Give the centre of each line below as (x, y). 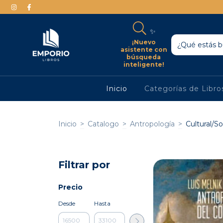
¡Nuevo (144, 42)
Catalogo (103, 124)
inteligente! (144, 64)
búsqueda (144, 57)
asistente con (144, 49)
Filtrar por (84, 165)
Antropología (152, 124)
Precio (70, 187)
